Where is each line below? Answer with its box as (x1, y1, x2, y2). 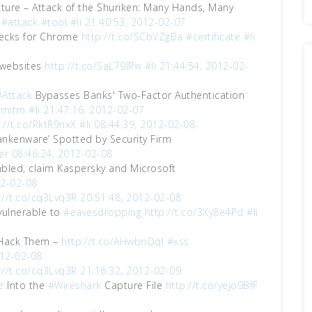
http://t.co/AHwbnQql (61, 235, 164, 248)
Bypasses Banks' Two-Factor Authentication (32, 88, 244, 102)
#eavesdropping (63, 205, 141, 219)
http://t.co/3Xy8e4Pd (144, 205, 244, 219)
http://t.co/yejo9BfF (165, 279, 258, 292)
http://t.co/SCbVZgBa (81, 30, 183, 43)
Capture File (101, 279, 166, 292)
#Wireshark (47, 279, 102, 292)
